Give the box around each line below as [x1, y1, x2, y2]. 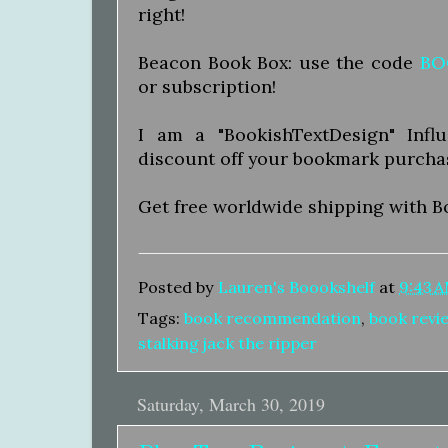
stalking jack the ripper [138, 333, 317, 354]
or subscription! [138, 75, 281, 99]
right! [138, 3, 185, 27]
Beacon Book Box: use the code [138, 51, 420, 75]
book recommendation [184, 308, 361, 329]
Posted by [138, 276, 218, 297]
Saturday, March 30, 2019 [137, 392, 325, 417]
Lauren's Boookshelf [218, 276, 375, 297]
